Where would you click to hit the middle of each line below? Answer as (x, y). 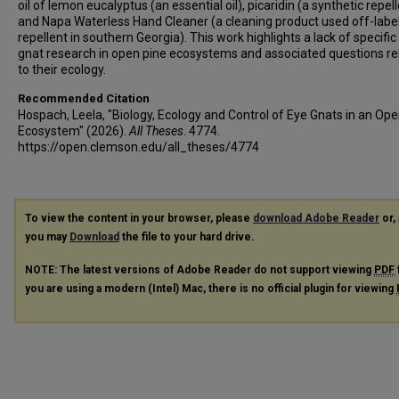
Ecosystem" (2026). (73, 131)
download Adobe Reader (316, 218)
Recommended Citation (84, 98)
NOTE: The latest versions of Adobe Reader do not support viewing (199, 269)
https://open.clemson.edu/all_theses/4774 (138, 147)
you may (47, 237)
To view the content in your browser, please (139, 218)
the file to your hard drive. (187, 237)
